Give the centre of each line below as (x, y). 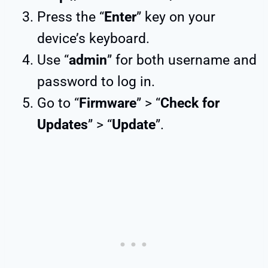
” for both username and (182, 60)
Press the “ (71, 17)
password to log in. (96, 81)
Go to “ (58, 103)
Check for (190, 103)
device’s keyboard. (93, 38)
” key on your (176, 17)
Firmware (108, 103)
